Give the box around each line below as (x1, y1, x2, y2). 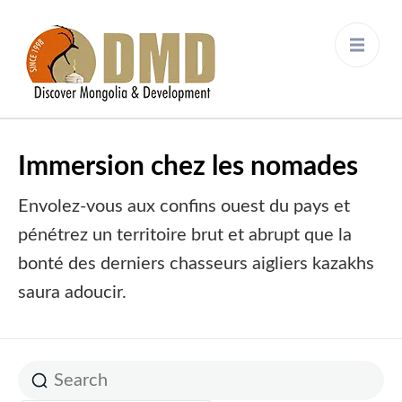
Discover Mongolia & (233, 64, 349, 76)
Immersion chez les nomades (18, 153, 358, 180)
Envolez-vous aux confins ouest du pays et (18, 197, 350, 215)
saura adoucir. (18, 284, 127, 301)
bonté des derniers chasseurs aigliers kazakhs (18, 255, 374, 273)
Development (233, 78, 308, 91)
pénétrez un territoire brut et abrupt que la (18, 226, 352, 244)
